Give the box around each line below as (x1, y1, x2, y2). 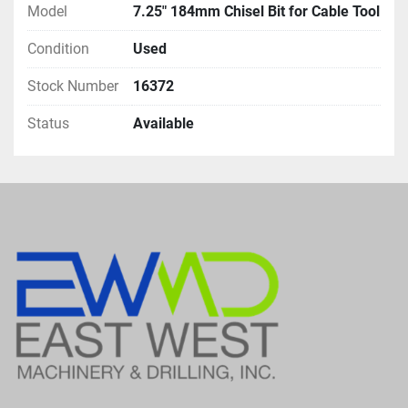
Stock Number (27, 76, 118, 95)
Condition (27, 39, 89, 57)
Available (133, 114, 194, 132)
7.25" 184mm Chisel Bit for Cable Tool (133, 2, 380, 20)
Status (27, 114, 69, 132)
